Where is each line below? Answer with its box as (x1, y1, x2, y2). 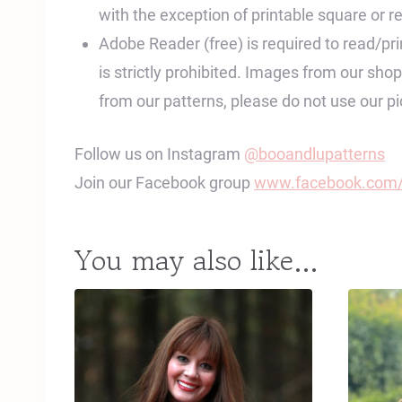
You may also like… (74, 239, 319, 281)
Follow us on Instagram (74, 144, 244, 163)
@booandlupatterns (244, 144, 385, 163)
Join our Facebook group (74, 172, 254, 192)
